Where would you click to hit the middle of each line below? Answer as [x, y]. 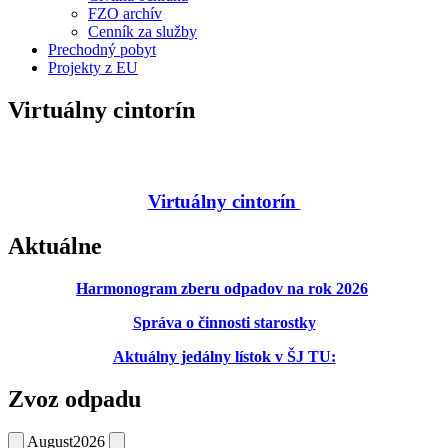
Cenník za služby [142, 32]
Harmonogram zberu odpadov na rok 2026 [222, 288]
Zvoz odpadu [74, 398]
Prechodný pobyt [102, 50]
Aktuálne [55, 245]
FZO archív [125, 14]
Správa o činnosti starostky [224, 322]
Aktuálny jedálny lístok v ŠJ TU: [224, 356]
